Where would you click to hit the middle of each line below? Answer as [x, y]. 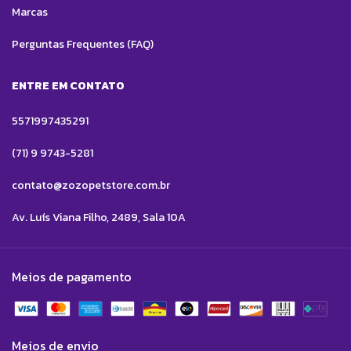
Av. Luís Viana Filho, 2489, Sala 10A [99, 217]
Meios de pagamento [72, 276]
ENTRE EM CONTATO [68, 85]
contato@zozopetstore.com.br [91, 185]
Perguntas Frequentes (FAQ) [83, 44]
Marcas [30, 12]
